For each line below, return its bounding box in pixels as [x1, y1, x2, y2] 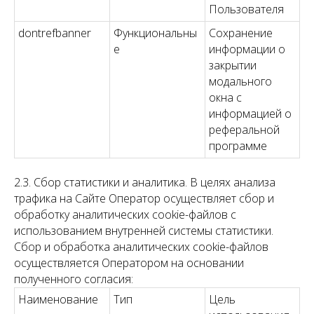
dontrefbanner [18, 25, 91, 41]
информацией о [209, 106, 292, 121]
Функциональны [114, 25, 197, 41]
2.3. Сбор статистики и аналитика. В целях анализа [14, 175, 275, 190]
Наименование [18, 292, 98, 307]
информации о [209, 41, 285, 57]
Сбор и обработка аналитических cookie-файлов [14, 239, 268, 254]
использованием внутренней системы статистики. [14, 223, 273, 238]
